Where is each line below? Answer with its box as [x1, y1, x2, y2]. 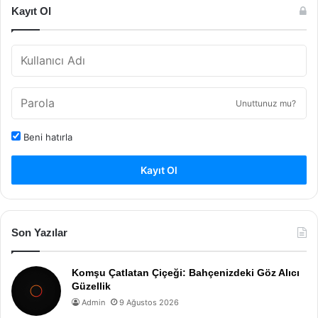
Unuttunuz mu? [236, 98, 296, 109]
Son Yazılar [11, 226, 67, 238]
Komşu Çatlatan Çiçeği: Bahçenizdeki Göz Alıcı [72, 267, 300, 278]
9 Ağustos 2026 [119, 297, 179, 307]
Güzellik [72, 280, 111, 292]
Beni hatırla [21, 131, 72, 143]
